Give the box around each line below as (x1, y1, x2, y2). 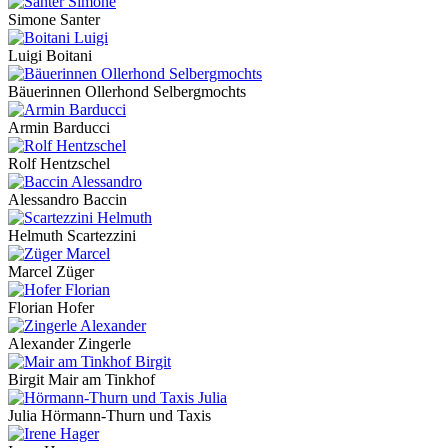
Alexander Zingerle (8, 334, 131, 352)
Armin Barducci (8, 118, 110, 136)
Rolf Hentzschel (8, 154, 110, 172)
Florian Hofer (8, 298, 94, 316)
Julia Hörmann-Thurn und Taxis (8, 406, 211, 424)
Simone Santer (8, 10, 100, 28)
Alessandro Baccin (8, 190, 127, 208)
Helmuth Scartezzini (8, 226, 136, 244)
